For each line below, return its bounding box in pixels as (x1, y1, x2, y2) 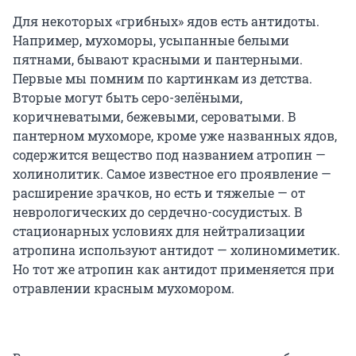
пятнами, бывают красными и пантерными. (13, 51, 303, 68)
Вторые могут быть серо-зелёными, (13, 89, 242, 106)
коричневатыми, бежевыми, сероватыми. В (13, 108, 296, 126)
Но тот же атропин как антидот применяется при (13, 261, 335, 278)
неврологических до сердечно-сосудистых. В (13, 203, 303, 221)
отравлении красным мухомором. (13, 280, 234, 297)
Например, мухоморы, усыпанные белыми (13, 32, 289, 49)
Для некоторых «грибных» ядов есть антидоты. (13, 13, 319, 30)
